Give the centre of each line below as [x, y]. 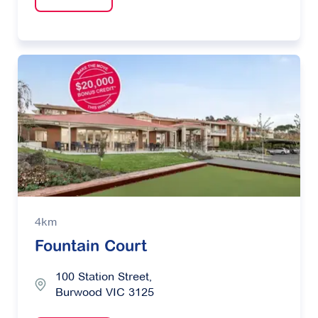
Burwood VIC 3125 [105, 292]
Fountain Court [91, 248]
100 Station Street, [104, 277]
